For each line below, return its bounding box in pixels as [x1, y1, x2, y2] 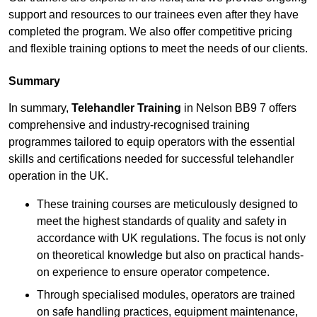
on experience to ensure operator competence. [37, 266, 270, 279]
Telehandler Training [71, 102, 181, 115]
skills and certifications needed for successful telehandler [8, 153, 294, 166]
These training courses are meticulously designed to [37, 198, 298, 211]
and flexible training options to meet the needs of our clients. [8, 42, 308, 55]
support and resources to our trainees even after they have [8, 8, 299, 21]
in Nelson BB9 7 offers [181, 102, 296, 115]
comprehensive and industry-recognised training [8, 119, 250, 132]
